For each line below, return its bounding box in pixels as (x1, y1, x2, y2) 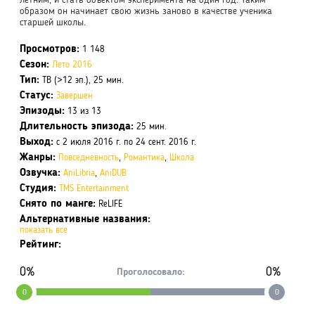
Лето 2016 (52, 60, 92, 70)
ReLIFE (98, 200, 122, 209)
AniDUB (100, 169, 127, 178)
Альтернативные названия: (20, 214, 150, 225)
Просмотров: (20, 44, 79, 55)
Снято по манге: (20, 199, 96, 210)
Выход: (20, 137, 53, 148)
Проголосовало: (116, 267, 185, 277)
